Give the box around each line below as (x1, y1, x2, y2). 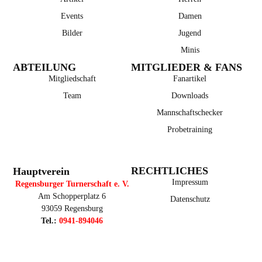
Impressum (171, 177, 208, 187)
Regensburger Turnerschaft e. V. (15, 179, 129, 188)
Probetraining (167, 125, 213, 135)
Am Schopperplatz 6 (38, 191, 106, 201)
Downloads (171, 91, 209, 101)
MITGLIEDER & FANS (131, 61, 242, 74)
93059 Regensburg (41, 204, 103, 213)
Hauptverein (13, 165, 70, 177)
